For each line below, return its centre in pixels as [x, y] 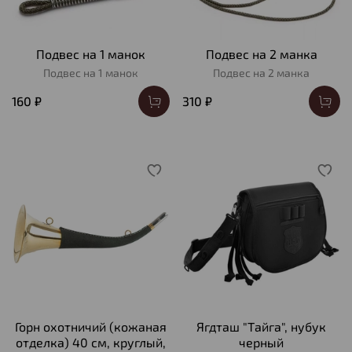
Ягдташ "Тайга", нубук [261, 327]
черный [261, 343]
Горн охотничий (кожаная [91, 327]
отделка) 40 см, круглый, [91, 343]
